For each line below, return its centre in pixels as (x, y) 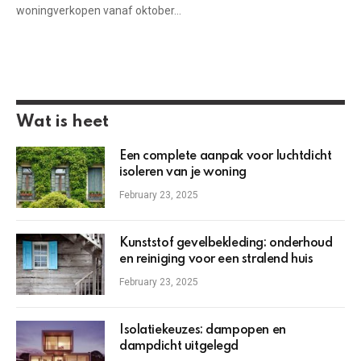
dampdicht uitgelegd (179, 346)
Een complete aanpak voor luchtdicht (226, 156)
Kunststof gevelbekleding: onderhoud (226, 243)
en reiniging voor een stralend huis (216, 259)
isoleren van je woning (183, 172)
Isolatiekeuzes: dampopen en (203, 330)
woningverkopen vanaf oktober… (99, 10)
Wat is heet (62, 122)
